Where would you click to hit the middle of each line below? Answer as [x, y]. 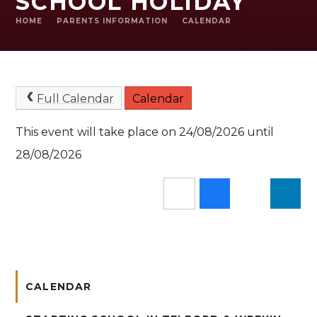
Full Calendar [75, 98]
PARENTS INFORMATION [113, 21]
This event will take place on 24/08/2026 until [145, 132]
